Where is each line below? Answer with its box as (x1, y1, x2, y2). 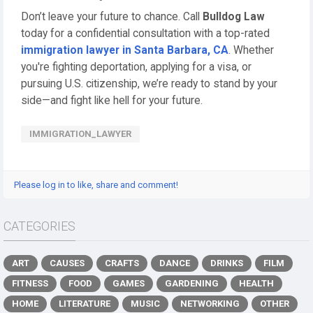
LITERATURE (59, 298, 110, 309)
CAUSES (50, 258, 85, 268)
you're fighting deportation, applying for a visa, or (21, 61, 252, 73)
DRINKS (210, 258, 243, 268)
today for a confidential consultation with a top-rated (21, 27, 270, 40)
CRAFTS (105, 258, 139, 268)
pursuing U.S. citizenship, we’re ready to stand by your (21, 78, 277, 90)
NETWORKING (180, 298, 240, 309)
